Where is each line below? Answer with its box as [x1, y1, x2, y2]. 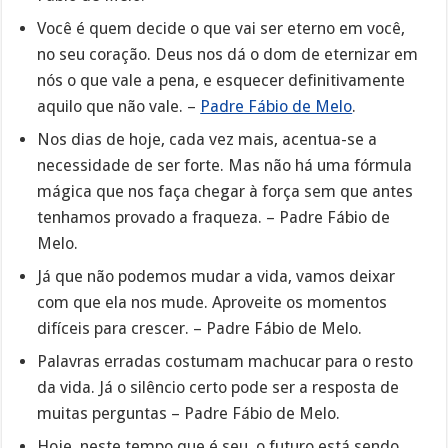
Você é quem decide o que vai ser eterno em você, [37, 18, 406, 38]
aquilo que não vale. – [37, 96, 201, 116]
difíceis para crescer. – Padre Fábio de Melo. [37, 318, 363, 338]
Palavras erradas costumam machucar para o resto [37, 351, 414, 371]
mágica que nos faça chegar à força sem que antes [37, 181, 414, 201]
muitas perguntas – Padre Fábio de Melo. [37, 403, 341, 423]
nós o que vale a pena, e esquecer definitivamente [37, 70, 406, 90]
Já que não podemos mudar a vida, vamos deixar [37, 266, 396, 286]
